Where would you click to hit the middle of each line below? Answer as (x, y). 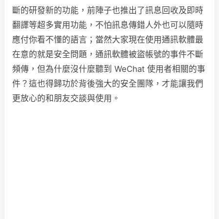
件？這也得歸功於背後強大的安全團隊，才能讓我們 (108, 84)
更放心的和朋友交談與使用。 (66, 98)
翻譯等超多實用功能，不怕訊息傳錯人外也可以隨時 (108, 25)
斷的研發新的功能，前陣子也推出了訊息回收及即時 (108, 10)
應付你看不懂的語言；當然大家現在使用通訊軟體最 (108, 40)
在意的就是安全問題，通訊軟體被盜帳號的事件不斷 (108, 54)
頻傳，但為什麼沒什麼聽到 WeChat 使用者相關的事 (109, 69)
